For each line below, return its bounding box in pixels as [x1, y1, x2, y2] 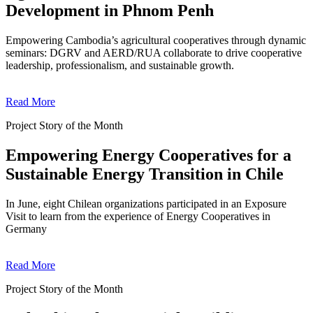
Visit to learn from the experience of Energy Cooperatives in [6, 210, 270, 223]
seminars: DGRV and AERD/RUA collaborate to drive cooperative [6, 47, 302, 59]
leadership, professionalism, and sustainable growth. [6, 59, 234, 72]
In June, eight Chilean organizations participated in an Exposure [6, 198, 286, 210]
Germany [6, 223, 47, 235]
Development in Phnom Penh [6, 1, 214, 20]
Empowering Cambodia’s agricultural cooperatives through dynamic [6, 34, 306, 47]
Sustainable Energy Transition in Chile [6, 165, 284, 184]
